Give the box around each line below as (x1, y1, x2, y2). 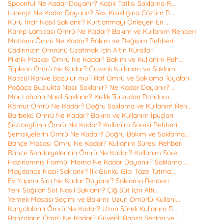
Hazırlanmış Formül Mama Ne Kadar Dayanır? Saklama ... (8, 158, 188, 167)
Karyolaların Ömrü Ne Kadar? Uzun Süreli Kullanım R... (8, 204, 177, 214)
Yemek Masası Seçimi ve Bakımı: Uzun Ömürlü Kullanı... (8, 195, 180, 204)
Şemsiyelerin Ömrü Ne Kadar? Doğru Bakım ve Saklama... (8, 130, 189, 139)
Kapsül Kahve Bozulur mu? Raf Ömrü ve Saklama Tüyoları (8, 74, 189, 83)
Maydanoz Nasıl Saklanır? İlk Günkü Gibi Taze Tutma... (8, 167, 175, 176)
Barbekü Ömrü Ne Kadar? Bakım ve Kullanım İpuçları (8, 111, 173, 120)
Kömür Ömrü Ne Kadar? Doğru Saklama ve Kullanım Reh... (8, 102, 192, 111)
